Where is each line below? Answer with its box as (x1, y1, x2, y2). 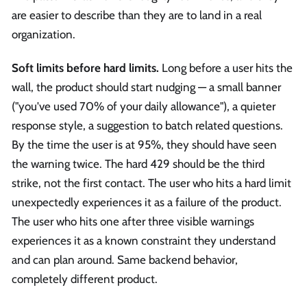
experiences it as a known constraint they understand (12, 234, 275, 248)
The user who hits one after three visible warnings (12, 214, 254, 229)
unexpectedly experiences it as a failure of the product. (12, 195, 282, 210)
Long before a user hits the (159, 61, 293, 75)
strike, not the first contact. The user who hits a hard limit (12, 176, 291, 191)
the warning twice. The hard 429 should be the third (12, 157, 265, 171)
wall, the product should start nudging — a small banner (12, 80, 281, 95)
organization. (12, 27, 75, 42)
